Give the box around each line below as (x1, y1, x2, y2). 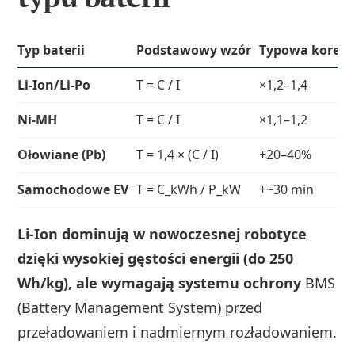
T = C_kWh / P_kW (136, 180, 242, 198)
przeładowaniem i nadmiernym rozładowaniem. (17, 322, 338, 342)
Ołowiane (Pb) (17, 145, 106, 163)
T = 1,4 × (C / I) (136, 145, 219, 163)
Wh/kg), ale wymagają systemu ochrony (17, 273, 306, 292)
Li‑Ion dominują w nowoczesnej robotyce (17, 223, 307, 243)
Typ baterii (17, 40, 86, 59)
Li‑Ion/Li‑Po (17, 75, 91, 94)
